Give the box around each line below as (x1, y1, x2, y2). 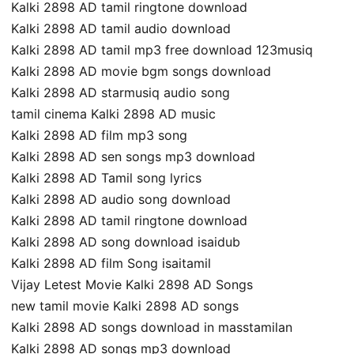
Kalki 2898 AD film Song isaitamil (11, 255, 211, 272)
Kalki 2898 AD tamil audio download (11, 21, 231, 37)
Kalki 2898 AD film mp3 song (11, 127, 187, 144)
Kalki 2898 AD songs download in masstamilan (11, 319, 292, 336)
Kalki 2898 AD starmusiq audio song (11, 85, 230, 101)
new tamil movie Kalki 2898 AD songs (11, 298, 239, 314)
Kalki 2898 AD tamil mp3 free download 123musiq (11, 42, 313, 58)
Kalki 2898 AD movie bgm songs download (11, 63, 271, 80)
